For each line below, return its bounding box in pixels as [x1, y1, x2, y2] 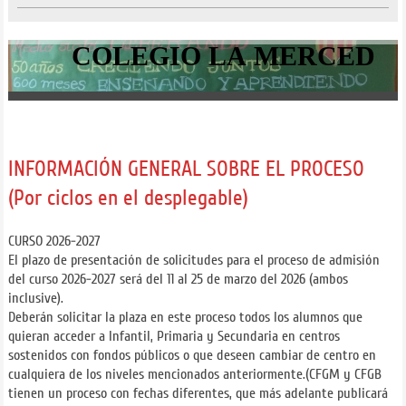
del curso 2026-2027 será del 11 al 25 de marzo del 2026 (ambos [7, 270, 348, 289]
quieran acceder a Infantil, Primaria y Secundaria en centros [7, 327, 340, 346]
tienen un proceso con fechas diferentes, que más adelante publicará [7, 384, 388, 403]
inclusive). [7, 289, 63, 308]
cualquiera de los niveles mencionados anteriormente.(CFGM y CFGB [7, 365, 382, 384]
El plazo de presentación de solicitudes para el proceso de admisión [7, 251, 380, 270]
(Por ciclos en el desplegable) [7, 185, 248, 212]
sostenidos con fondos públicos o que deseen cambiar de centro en [7, 346, 376, 365]
